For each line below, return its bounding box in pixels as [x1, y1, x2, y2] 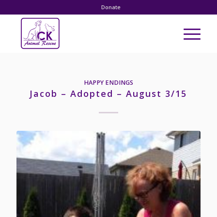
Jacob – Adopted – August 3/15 [30, 88, 187, 99]
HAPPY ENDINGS [83, 78, 133, 87]
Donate [101, 3, 121, 11]
